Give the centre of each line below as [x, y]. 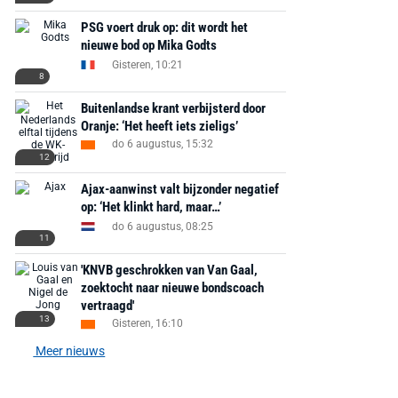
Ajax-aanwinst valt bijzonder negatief [179, 189]
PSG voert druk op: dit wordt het [164, 28]
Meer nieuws [69, 351]
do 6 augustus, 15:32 [162, 144]
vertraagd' [107, 306]
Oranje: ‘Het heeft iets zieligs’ [159, 126]
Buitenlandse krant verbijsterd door [173, 108]
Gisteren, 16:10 [147, 323]
